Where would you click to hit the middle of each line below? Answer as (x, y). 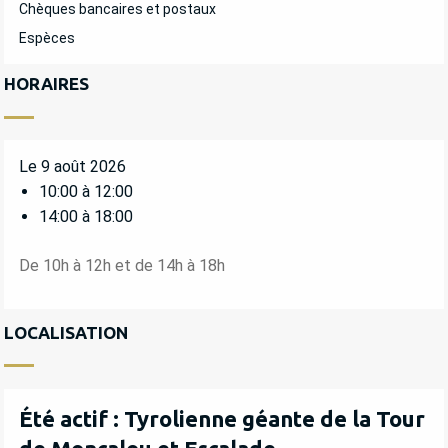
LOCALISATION (66, 332)
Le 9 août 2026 (72, 167)
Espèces (47, 38)
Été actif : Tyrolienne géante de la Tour (222, 418)
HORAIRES (46, 84)
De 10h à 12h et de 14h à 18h (122, 265)
